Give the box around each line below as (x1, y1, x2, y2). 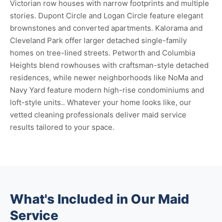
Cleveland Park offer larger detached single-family (10, 36, 187, 45)
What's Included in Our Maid (10, 191, 189, 207)
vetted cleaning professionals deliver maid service (10, 110, 186, 119)
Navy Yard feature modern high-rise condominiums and (10, 85, 204, 95)
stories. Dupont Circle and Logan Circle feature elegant (10, 11, 203, 20)
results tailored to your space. (10, 122, 114, 132)
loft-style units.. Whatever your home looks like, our (10, 98, 191, 107)
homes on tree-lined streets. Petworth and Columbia (10, 48, 195, 57)
